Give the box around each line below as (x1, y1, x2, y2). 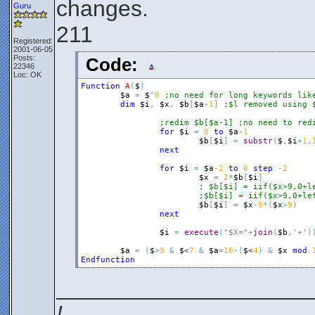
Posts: (13, 53, 35, 62)
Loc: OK (13, 70, 41, 79)
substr (243, 136, 273, 146)
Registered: (13, 37, 53, 45)
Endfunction (80, 255, 135, 264)
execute (184, 228, 219, 237)
